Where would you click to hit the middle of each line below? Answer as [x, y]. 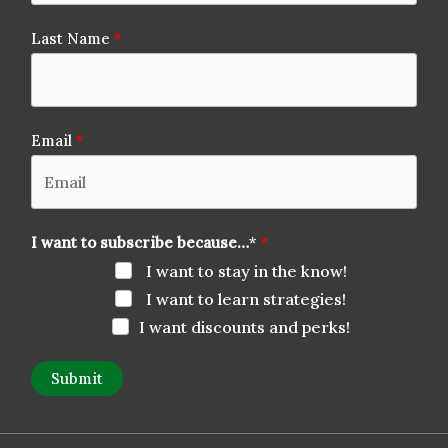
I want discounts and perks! [244, 327]
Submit [77, 379]
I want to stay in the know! [244, 271]
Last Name [71, 39]
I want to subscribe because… [140, 243]
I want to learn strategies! [244, 299]
